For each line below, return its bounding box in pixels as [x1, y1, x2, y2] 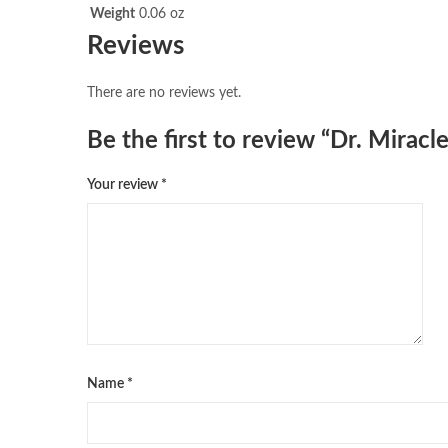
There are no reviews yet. [87, 85, 241, 100]
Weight [90, 6, 135, 21]
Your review [87, 177, 161, 192]
